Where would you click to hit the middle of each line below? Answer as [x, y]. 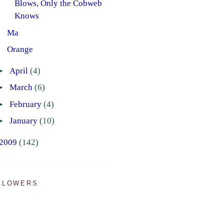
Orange [20, 49]
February [26, 104]
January [24, 121]
